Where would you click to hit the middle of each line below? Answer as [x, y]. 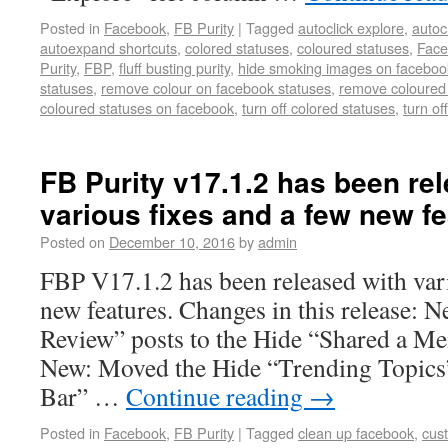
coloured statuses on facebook [137, 107]
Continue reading [217, 396]
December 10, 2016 [172, 241]
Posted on [72, 241]
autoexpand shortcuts [108, 47]
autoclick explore [351, 27]
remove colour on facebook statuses [216, 87]
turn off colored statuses [318, 107]
